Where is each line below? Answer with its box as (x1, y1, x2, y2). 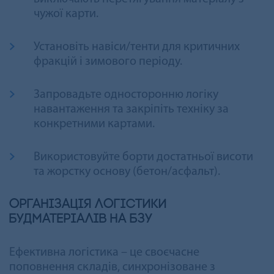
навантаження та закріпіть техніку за (34, 103, 229, 116)
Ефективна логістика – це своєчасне (9, 246, 199, 259)
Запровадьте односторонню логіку (34, 88, 218, 101)
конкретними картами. (34, 117, 155, 130)
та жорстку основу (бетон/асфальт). (34, 165, 220, 178)
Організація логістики (9, 197, 167, 212)
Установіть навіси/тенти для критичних (34, 40, 240, 53)
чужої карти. (34, 7, 98, 20)
